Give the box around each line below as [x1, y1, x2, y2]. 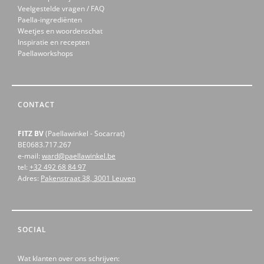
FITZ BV [18, 128, 44, 139]
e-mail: [18, 151, 42, 161]
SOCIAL [18, 225, 47, 235]
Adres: [18, 173, 41, 184]
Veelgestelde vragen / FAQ [18, 4, 104, 14]
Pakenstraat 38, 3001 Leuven [41, 173, 136, 184]
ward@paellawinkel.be [42, 151, 115, 161]
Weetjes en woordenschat [18, 26, 103, 37]
